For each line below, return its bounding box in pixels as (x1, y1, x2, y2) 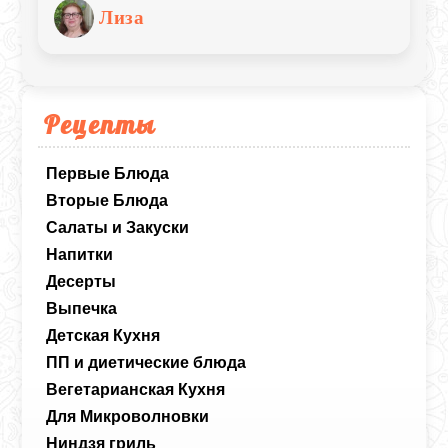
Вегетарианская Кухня (46, 380, 226, 398)
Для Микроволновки (46, 407, 210, 425)
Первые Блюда (46, 164, 170, 182)
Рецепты (44, 107, 157, 140)
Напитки (46, 245, 114, 263)
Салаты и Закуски (46, 218, 190, 236)
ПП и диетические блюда (46, 353, 247, 371)
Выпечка (46, 299, 118, 317)
